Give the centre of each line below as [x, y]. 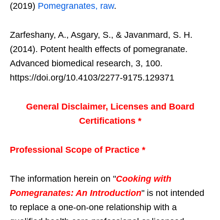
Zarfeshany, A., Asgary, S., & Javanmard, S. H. [101, 35]
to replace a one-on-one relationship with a [93, 207]
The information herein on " [63, 179]
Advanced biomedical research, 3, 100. [86, 63]
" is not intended [173, 193]
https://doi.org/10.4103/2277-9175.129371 [92, 77]
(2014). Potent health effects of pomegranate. [99, 49]
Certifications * [110, 121]
